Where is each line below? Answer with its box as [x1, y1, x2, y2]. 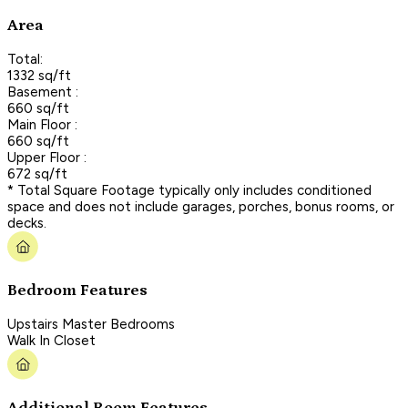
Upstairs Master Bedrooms [7, 315, 175, 332]
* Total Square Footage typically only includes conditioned [7, 181, 372, 199]
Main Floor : [7, 116, 77, 133]
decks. [7, 214, 46, 231]
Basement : [7, 83, 78, 100]
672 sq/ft [7, 165, 67, 182]
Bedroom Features [7, 281, 148, 301]
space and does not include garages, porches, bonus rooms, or [7, 198, 394, 215]
